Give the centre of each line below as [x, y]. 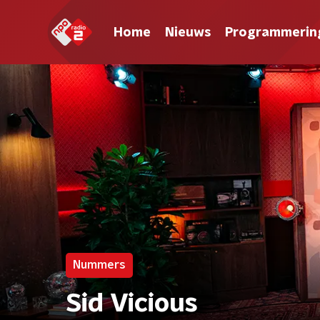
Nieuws [188, 32]
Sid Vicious [132, 304]
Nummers [99, 265]
